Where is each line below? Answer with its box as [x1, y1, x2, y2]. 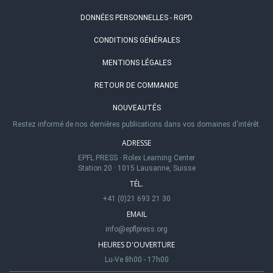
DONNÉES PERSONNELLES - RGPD [80, 13, 193, 22]
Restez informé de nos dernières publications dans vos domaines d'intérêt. [12, 119, 261, 129]
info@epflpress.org [105, 224, 168, 233]
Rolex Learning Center [123, 153, 195, 162]
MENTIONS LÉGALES [102, 58, 171, 67]
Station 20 [77, 163, 114, 172]
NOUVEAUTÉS [112, 103, 161, 112]
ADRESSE [122, 137, 151, 148]
